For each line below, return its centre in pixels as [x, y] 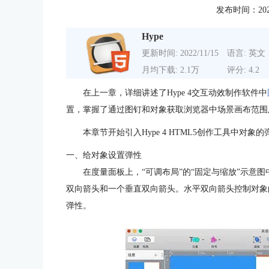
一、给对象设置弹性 [104, 155]
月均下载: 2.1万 [171, 70]
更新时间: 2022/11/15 [180, 53]
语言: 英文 [246, 53]
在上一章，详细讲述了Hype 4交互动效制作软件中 [175, 93]
